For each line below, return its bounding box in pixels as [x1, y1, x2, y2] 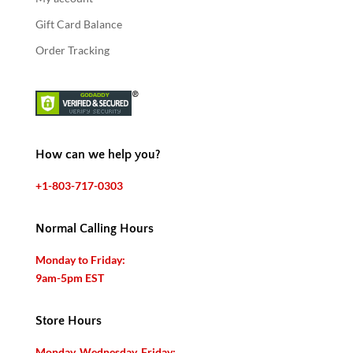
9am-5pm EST [35, 270, 104, 284]
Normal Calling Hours [35, 221, 154, 236]
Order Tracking [35, 43, 110, 57]
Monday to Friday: [35, 252, 125, 266]
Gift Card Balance [35, 17, 122, 31]
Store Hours [35, 313, 102, 328]
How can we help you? [35, 147, 161, 162]
